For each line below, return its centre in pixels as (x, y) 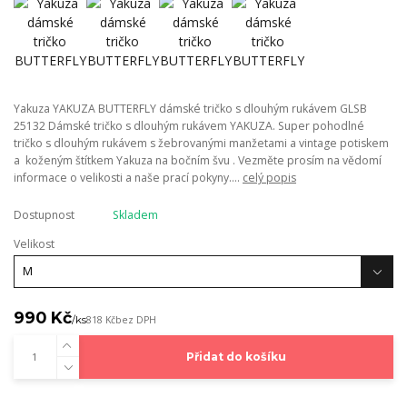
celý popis (269, 178)
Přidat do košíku (236, 357)
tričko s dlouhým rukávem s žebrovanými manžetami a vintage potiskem (201, 144)
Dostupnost (44, 215)
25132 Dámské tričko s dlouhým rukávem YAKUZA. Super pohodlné (189, 126)
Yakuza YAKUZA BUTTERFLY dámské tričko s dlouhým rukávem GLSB (190, 109)
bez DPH (136, 320)
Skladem (135, 215)
